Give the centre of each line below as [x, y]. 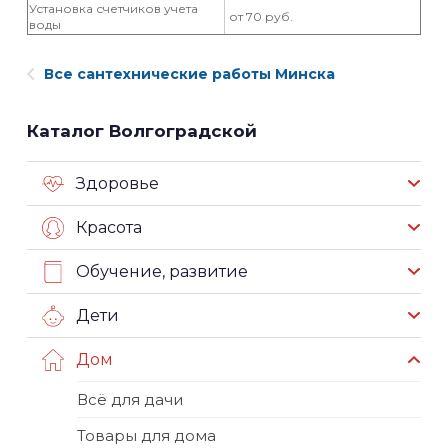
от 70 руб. [259, 16]
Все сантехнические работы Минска [189, 74]
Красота [109, 227]
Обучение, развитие [162, 271]
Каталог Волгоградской [142, 131]
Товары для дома [146, 435]
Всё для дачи [130, 399]
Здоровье [117, 183]
